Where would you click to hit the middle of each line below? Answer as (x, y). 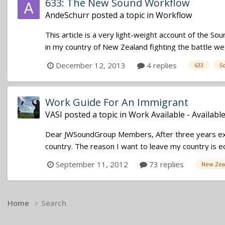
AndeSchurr (67, 15)
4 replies (161, 65)
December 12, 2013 (91, 65)
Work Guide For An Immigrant (117, 102)
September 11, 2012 (92, 164)
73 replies (165, 164)
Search (54, 203)
